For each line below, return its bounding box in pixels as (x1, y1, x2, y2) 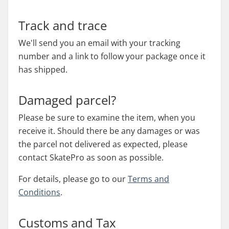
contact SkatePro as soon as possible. (18, 152, 164, 163)
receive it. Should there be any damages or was (18, 125, 200, 136)
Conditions (18, 187, 60, 198)
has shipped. (18, 64, 67, 75)
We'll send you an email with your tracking (18, 37, 180, 49)
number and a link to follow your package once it (18, 51, 205, 62)
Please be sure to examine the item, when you (18, 112, 195, 123)
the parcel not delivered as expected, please (18, 139, 188, 150)
